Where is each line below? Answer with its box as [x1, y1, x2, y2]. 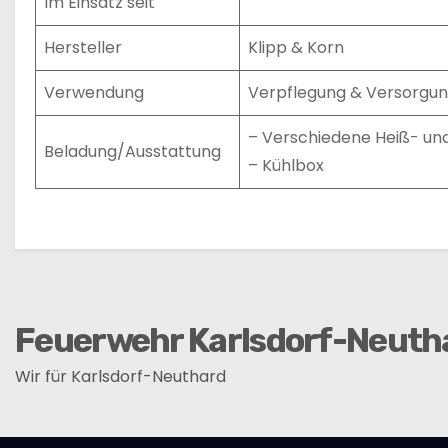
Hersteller [44, 35, 122, 59]
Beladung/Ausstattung [44, 139, 221, 163]
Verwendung [44, 80, 144, 104]
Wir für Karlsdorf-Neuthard [15, 364, 226, 388]
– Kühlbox [248, 153, 324, 177]
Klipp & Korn [248, 35, 344, 59]
